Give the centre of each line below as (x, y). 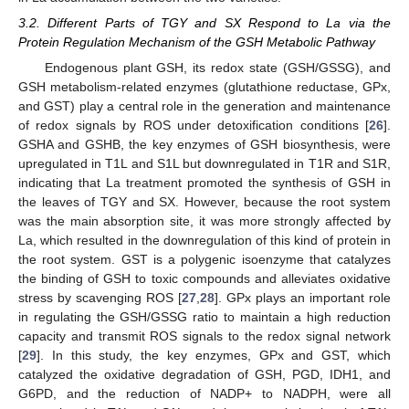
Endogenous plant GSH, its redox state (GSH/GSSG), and (217, 68)
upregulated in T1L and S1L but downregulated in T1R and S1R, (204, 164)
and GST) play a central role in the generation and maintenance (204, 106)
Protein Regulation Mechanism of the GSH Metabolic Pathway (197, 42)
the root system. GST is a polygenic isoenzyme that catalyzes (204, 260)
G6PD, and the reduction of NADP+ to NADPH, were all (204, 394)
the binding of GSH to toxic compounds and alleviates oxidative (204, 279)
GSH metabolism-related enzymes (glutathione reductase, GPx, (204, 87)
